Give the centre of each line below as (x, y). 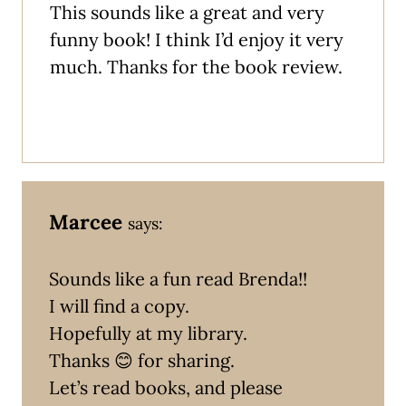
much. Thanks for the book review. (196, 66)
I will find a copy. (119, 305)
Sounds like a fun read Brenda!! (178, 278)
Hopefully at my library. (148, 333)
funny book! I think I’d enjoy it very (197, 39)
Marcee (86, 221)
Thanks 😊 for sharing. (142, 360)
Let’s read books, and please (166, 387)
